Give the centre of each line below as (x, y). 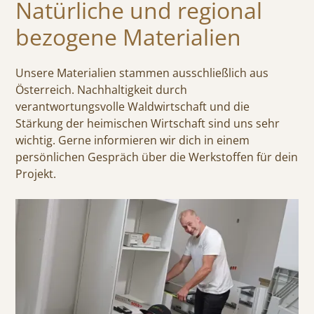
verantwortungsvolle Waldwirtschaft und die (133, 106)
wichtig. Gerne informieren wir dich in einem (133, 140)
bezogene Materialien (129, 36)
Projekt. (36, 173)
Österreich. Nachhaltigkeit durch (102, 89)
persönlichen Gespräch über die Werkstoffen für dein (157, 157)
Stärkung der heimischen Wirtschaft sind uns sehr (148, 123)
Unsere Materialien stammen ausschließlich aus (142, 73)
